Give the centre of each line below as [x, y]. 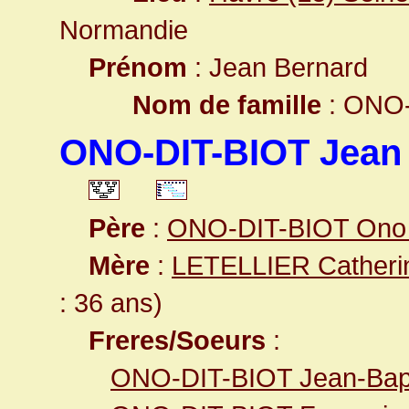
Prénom [138, 67]
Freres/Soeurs [177, 340]
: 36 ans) [111, 303]
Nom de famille [227, 105]
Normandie [124, 30]
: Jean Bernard [278, 67]
